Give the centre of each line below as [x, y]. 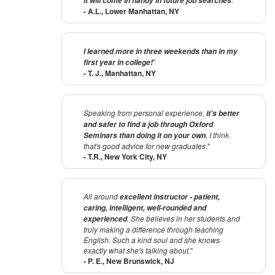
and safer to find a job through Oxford [148, 125]
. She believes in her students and [184, 219]
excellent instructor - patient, [170, 197]
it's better [223, 114]
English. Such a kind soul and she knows [152, 240]
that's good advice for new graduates [145, 146]
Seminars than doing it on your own [145, 136]
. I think [217, 135]
